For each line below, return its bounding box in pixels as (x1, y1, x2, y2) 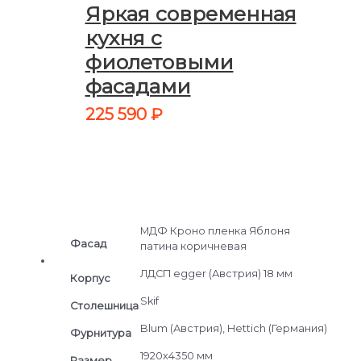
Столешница (69, 299, 139, 312)
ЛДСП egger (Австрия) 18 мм (139, 267, 293, 280)
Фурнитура (69, 326, 131, 339)
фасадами (85, 73, 191, 98)
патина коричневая (139, 239, 247, 252)
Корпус (69, 272, 110, 284)
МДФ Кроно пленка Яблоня (139, 224, 290, 237)
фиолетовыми (85, 49, 234, 74)
